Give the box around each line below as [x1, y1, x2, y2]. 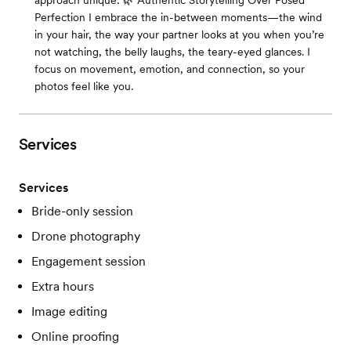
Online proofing [31, 329, 119, 344]
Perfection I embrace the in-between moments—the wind [34, 11, 322, 24]
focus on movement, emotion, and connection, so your [34, 63, 305, 75]
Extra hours [31, 279, 94, 294]
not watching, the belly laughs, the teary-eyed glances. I [34, 45, 310, 58]
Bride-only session [31, 204, 133, 219]
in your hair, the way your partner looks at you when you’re [34, 28, 324, 41]
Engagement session [31, 254, 146, 269]
